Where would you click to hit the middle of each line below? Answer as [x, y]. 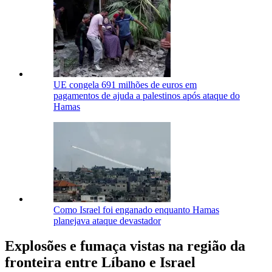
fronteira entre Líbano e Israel [100, 263]
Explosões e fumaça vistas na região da [125, 246]
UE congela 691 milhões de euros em [125, 84]
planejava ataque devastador [107, 220]
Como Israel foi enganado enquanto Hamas [136, 209]
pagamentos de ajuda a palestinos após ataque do [147, 95]
